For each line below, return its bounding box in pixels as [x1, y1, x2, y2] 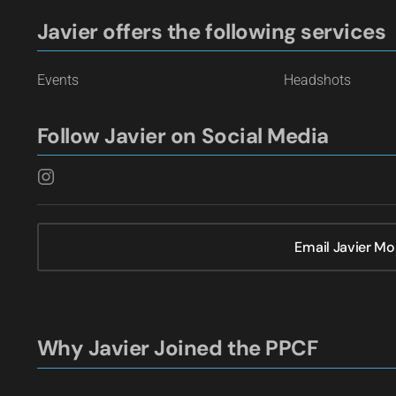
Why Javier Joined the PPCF [36, 334, 318, 362]
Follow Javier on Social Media [36, 121, 329, 149]
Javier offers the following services [36, 17, 386, 45]
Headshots [284, 72, 352, 89]
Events [36, 72, 79, 89]
